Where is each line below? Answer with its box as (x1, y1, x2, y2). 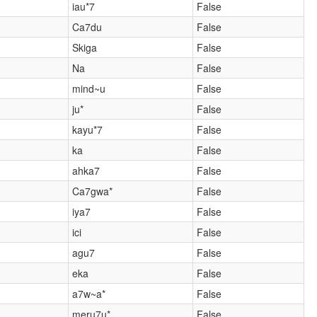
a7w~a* (72, 286, 106, 301)
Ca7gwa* (72, 183, 113, 198)
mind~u (72, 81, 106, 96)
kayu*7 (72, 122, 103, 137)
